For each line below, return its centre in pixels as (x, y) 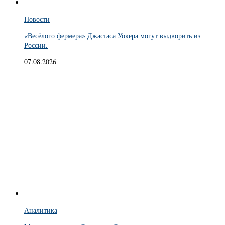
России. (36, 45)
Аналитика (41, 210)
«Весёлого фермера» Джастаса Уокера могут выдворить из (113, 35)
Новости (37, 19)
